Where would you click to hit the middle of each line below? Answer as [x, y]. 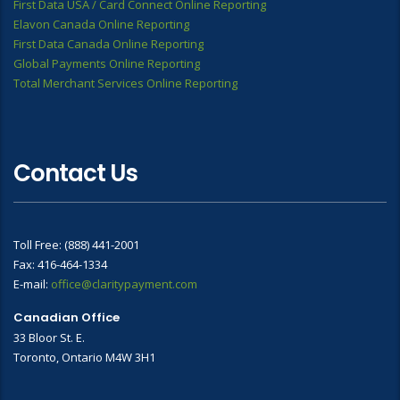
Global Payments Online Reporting [107, 64]
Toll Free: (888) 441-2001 [76, 245]
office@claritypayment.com [124, 284]
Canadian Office [67, 318]
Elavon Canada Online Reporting [101, 25]
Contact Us [75, 174]
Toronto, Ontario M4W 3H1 [84, 358]
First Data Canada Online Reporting [108, 44]
